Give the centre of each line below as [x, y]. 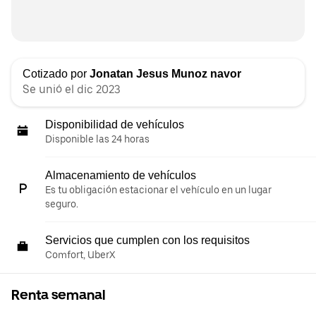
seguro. [62, 204]
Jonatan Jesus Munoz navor [165, 74]
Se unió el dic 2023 [72, 90]
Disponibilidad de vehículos [115, 125]
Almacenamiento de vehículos [121, 176]
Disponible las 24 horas [97, 139]
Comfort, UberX [80, 255]
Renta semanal [58, 295]
